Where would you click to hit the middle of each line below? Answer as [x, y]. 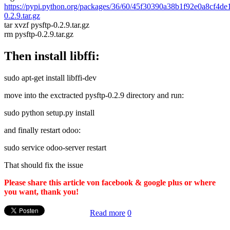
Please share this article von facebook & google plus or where [110, 182]
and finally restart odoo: [42, 130]
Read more [108, 213]
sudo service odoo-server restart [55, 147]
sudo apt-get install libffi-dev [50, 78]
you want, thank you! [41, 191]
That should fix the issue [44, 165]
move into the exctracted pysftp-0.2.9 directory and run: [94, 95]
